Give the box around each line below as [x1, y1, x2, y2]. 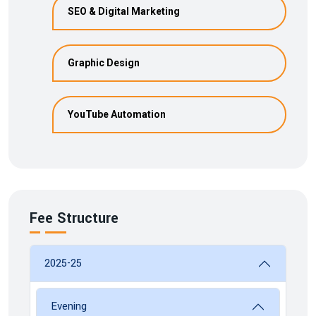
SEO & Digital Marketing [68, 6, 180, 17]
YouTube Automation [68, 109, 166, 120]
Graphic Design [68, 57, 140, 68]
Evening [51, 299, 87, 314]
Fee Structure [30, 208, 119, 229]
